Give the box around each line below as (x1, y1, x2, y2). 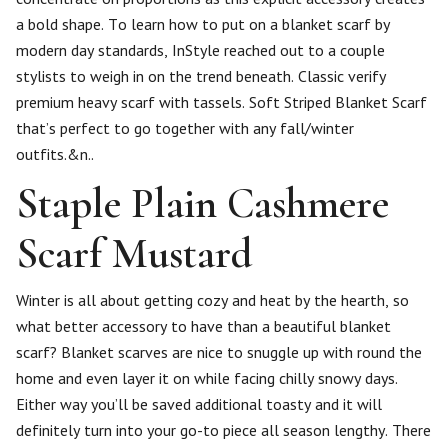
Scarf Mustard (16, 228, 252, 279)
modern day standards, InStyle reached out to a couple (16, 40, 385, 60)
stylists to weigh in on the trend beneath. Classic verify (16, 66, 386, 86)
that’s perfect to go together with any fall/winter (16, 118, 354, 138)
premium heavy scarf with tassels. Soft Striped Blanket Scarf (16, 92, 427, 112)
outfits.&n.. (16, 144, 94, 164)
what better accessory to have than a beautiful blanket (16, 316, 391, 336)
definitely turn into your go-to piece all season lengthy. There (16, 420, 431, 440)
